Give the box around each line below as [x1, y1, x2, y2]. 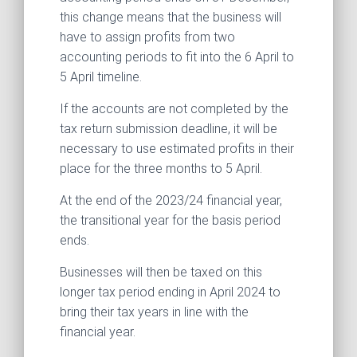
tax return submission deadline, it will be [60, 121, 277, 137]
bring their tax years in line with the [60, 304, 249, 320]
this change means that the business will [60, 10, 281, 25]
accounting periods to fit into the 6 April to [60, 49, 294, 65]
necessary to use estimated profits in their [60, 141, 294, 157]
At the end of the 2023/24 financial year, [60, 193, 282, 209]
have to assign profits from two [60, 29, 235, 45]
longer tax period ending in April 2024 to [60, 284, 280, 300]
